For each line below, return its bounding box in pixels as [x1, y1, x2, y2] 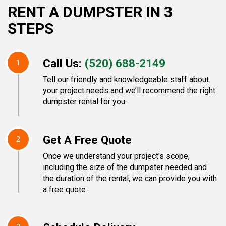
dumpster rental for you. [43, 96, 127, 106]
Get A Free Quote [43, 133, 132, 146]
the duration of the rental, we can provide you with [43, 173, 217, 183]
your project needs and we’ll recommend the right [43, 85, 215, 95]
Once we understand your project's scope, [43, 151, 190, 161]
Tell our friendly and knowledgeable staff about [43, 74, 209, 84]
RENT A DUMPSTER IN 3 [8, 3, 173, 21]
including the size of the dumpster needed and [43, 162, 207, 172]
